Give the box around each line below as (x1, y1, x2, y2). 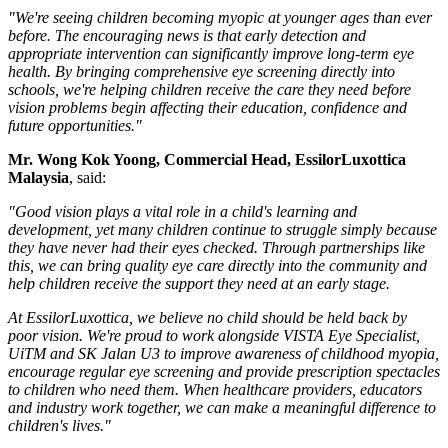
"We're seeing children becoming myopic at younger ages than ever (8, 9, 432, 27)
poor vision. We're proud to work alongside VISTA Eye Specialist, (8, 327, 420, 345)
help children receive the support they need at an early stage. (8, 275, 390, 293)
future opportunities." (8, 117, 142, 135)
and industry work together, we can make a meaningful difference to (8, 399, 436, 417)
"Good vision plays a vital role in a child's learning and (8, 203, 357, 221)
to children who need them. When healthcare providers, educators (8, 381, 422, 399)
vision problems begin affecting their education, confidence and (8, 99, 407, 117)
